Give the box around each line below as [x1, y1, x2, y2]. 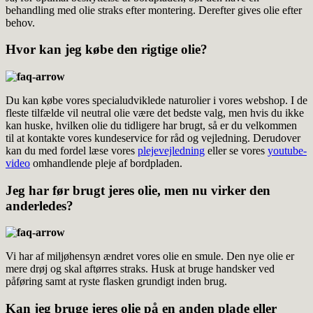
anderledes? [6, 198, 73, 213]
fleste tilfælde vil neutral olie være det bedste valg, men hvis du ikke [6, 106, 304, 119]
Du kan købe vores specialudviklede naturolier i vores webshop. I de [6, 94, 307, 106]
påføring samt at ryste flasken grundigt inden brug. [6, 275, 227, 288]
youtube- [268, 144, 307, 156]
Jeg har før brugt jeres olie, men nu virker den [6, 182, 270, 198]
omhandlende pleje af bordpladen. [30, 156, 182, 169]
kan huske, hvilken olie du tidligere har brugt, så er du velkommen [6, 119, 297, 131]
